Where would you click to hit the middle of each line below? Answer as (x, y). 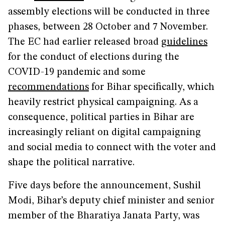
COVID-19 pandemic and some (77, 72)
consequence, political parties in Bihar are (101, 118)
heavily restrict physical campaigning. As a (103, 102)
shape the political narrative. (71, 163)
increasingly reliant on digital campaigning (104, 133)
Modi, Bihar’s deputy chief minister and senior (111, 201)
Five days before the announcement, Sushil (104, 186)
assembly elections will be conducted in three (109, 12)
